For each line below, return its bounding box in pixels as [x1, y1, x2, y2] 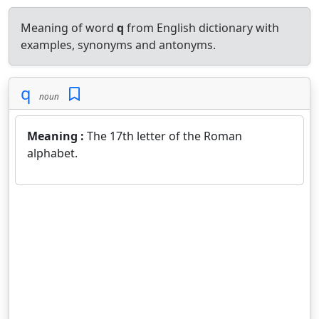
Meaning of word [21, 20, 117, 36]
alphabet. [27, 145, 78, 161]
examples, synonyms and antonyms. [21, 37, 216, 53]
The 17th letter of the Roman [87, 128, 242, 144]
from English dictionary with [124, 20, 279, 36]
